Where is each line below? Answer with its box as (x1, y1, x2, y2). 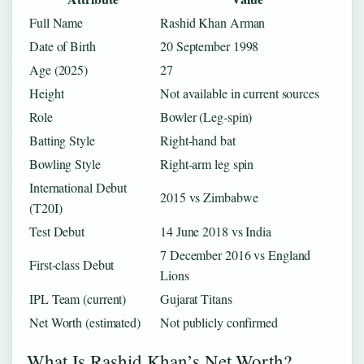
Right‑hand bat (160, 132, 236, 149)
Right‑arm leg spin (160, 155, 254, 172)
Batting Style (29, 132, 95, 149)
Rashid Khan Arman (160, 14, 266, 31)
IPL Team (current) (29, 290, 127, 307)
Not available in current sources (160, 84, 319, 102)
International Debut (29, 179, 128, 196)
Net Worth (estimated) (29, 314, 141, 331)
